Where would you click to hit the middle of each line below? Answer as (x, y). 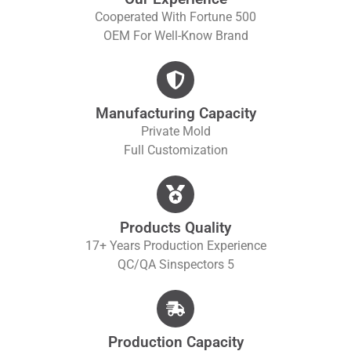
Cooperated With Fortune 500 (175, 16)
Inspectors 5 (200, 264)
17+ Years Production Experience (175, 245)
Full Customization (175, 150)
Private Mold (175, 131)
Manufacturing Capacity (175, 113)
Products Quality (175, 227)
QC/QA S (142, 264)
